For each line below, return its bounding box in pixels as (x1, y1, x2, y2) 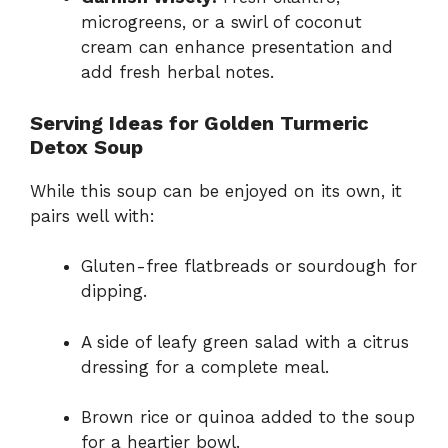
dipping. (81, 281, 147, 301)
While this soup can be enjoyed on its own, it (30, 180, 402, 201)
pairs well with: (30, 205, 155, 226)
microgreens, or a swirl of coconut (81, 12, 362, 32)
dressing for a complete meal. (81, 356, 329, 377)
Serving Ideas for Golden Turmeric (30, 110, 369, 135)
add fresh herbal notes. (81, 62, 274, 82)
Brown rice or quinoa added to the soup (81, 407, 415, 427)
